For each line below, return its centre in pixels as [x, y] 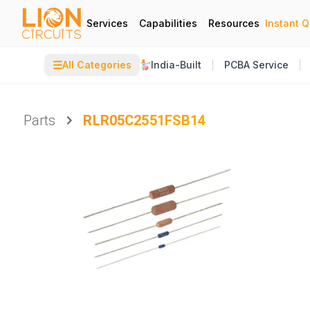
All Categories [97, 65]
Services [107, 23]
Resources [234, 23]
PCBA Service [256, 65]
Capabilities [168, 23]
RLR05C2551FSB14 [145, 120]
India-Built [176, 65]
